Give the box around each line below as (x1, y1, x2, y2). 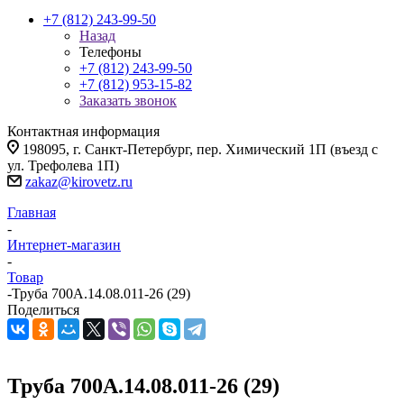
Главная (7, 205, 56, 220)
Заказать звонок (79, 93, 177, 108)
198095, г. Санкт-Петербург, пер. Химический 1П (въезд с (23, 142, 378, 157)
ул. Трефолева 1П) (7, 158, 119, 173)
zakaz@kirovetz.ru (25, 174, 133, 189)
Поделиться (7, 302, 79, 317)
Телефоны (79, 44, 142, 60)
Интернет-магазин (7, 237, 121, 252)
